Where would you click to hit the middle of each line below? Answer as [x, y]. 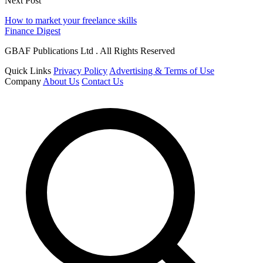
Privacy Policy [80, 71]
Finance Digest [33, 31]
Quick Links [28, 71]
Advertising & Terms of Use [162, 71]
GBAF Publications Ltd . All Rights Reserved [90, 51]
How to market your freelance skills [71, 21]
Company [23, 82]
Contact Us [102, 82]
